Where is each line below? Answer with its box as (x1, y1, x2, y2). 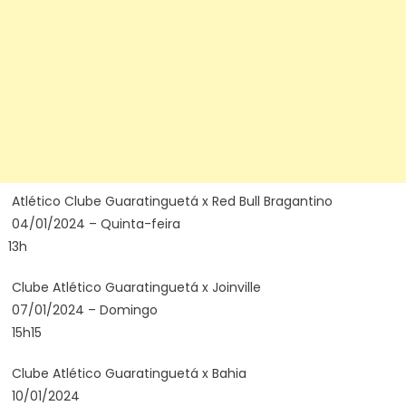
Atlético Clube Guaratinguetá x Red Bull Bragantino (7, 192, 333, 210)
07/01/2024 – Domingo (7, 301, 158, 319)
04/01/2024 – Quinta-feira (7, 215, 180, 233)
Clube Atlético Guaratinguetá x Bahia (7, 364, 246, 382)
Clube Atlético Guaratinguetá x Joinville (7, 278, 261, 296)
